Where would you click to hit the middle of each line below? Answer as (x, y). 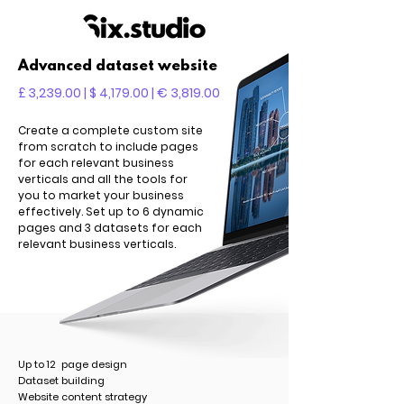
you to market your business (101, 195)
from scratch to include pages (108, 147)
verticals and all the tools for (103, 179)
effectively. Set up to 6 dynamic (111, 211)
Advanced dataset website (118, 66)
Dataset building (61, 381)
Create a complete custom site (110, 130)
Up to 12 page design (73, 364)
